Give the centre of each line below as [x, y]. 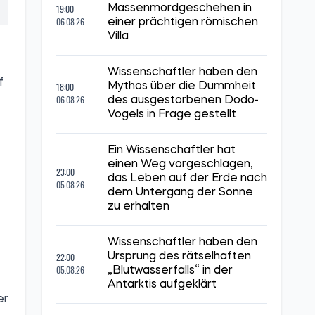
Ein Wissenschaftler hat [172, 150]
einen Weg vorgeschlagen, [180, 165]
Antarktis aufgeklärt [162, 285]
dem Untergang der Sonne [180, 193]
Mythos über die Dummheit [182, 86]
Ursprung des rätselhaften [179, 257]
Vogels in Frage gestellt [172, 115]
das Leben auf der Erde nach [187, 179]
